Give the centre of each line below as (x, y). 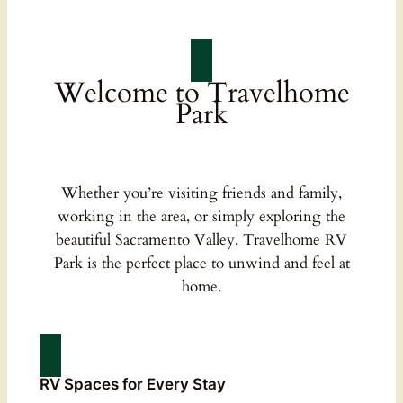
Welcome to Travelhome (201, 93)
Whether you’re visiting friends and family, (201, 193)
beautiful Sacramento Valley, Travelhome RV (201, 239)
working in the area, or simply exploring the (201, 216)
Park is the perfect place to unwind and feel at (201, 263)
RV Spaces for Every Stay (132, 384)
